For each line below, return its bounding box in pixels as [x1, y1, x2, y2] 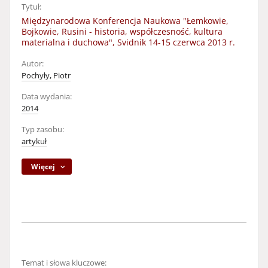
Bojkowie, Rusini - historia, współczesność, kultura [22, 26, 223, 37]
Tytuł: [22, 2, 41, 12]
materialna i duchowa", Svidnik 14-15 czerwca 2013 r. [22, 36, 235, 48]
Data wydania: [22, 92, 72, 102]
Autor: [22, 59, 44, 69]
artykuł [22, 136, 47, 147]
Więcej [31, 162, 56, 172]
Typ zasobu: [22, 124, 64, 135]
